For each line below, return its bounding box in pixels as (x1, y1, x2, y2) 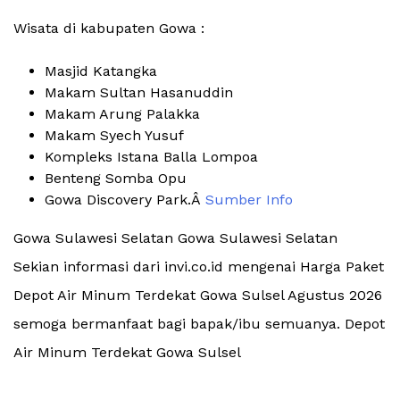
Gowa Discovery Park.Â (45, 191, 205, 209)
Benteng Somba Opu (45, 170, 187, 187)
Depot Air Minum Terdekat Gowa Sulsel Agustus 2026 (13, 287, 382, 304)
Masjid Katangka (45, 62, 157, 80)
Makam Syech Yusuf (45, 127, 184, 145)
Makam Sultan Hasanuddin (45, 84, 233, 102)
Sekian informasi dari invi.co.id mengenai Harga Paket (13, 258, 384, 276)
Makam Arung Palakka (45, 105, 200, 123)
